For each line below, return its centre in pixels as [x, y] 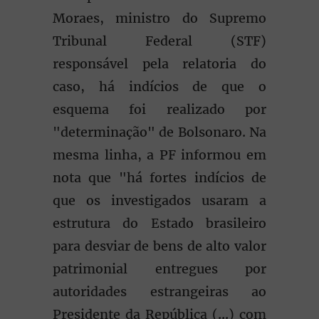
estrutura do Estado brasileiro [159, 223]
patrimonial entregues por [159, 269]
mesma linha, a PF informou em [159, 155]
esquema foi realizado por [159, 109]
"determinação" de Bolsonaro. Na [159, 132]
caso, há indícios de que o [159, 87]
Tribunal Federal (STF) [159, 41]
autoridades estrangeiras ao [159, 292]
